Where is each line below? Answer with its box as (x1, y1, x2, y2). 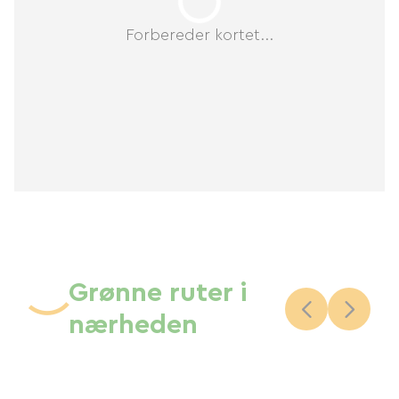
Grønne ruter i (69, 280, 247, 306)
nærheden (69, 312, 198, 338)
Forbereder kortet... (126, 26, 273, 43)
